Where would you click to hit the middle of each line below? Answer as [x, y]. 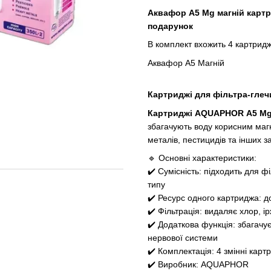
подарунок [170, 26]
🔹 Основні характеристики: [202, 158]
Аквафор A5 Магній [186, 63]
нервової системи [183, 237]
